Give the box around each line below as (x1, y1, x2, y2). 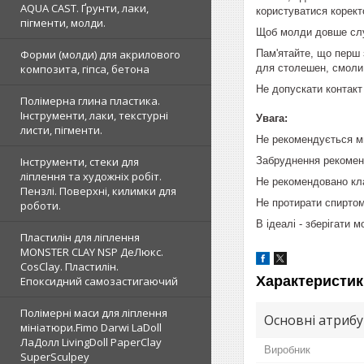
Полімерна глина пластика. (20, 93, 160, 108)
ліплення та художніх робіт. (20, 169, 162, 184)
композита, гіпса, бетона (20, 62, 149, 76)
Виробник (264, 343, 310, 356)
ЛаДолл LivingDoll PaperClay (20, 335, 162, 349)
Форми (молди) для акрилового (20, 47, 180, 62)
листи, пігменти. (20, 123, 102, 137)
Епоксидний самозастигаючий (20, 274, 178, 288)
